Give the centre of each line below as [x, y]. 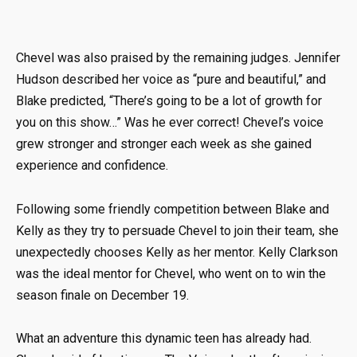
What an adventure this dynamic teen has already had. [164, 338]
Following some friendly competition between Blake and [173, 209]
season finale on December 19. [102, 295]
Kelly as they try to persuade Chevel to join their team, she [177, 230]
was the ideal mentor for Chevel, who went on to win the [171, 273]
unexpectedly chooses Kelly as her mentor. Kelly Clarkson [177, 252]
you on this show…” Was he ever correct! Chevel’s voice [170, 123]
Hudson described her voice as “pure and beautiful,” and [171, 80]
